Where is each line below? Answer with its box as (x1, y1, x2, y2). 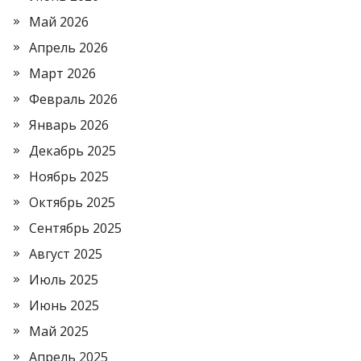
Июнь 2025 (29, 297, 99, 314)
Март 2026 (29, 64, 96, 82)
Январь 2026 (29, 116, 109, 134)
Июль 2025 (29, 271, 98, 288)
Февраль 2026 (29, 90, 118, 108)
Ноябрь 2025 (29, 168, 109, 185)
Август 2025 (29, 245, 102, 263)
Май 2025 (29, 322, 89, 340)
